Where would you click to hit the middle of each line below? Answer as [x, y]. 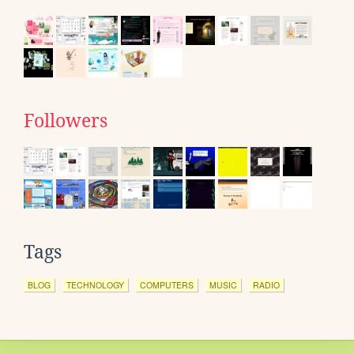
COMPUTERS [167, 284]
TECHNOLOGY [95, 284]
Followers [66, 121]
